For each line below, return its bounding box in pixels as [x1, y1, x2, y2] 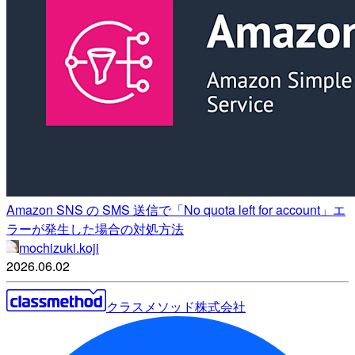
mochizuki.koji [19, 238, 99, 257]
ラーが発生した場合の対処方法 [6, 219, 184, 238]
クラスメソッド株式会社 [106, 296, 246, 315]
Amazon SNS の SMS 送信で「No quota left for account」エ [6, 200, 345, 219]
